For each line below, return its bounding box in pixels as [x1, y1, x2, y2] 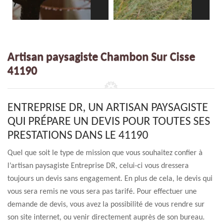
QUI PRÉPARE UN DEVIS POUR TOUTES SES [7, 116, 210, 128]
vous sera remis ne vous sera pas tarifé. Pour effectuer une [7, 188, 197, 196]
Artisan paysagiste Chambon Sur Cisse [7, 52, 195, 63]
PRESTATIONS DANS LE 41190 [7, 130, 148, 142]
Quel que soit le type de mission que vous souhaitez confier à [7, 149, 203, 157]
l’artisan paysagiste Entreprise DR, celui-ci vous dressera [7, 162, 189, 170]
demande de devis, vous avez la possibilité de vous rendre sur [7, 201, 205, 209]
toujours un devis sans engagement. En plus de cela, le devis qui [7, 175, 213, 183]
